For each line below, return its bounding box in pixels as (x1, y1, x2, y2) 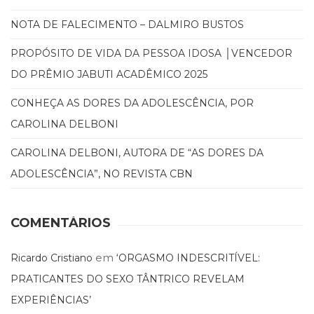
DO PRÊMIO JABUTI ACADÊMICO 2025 (11, 68, 207, 81)
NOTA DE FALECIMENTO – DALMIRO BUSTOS (11, 18, 244, 32)
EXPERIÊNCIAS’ (11, 294, 91, 307)
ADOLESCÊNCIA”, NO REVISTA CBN (11, 168, 193, 181)
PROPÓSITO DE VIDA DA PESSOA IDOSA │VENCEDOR (11, 47, 292, 60)
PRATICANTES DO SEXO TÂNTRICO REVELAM (11, 273, 245, 286)
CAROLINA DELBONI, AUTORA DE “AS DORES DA (11, 146, 264, 160)
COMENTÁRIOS (11, 215, 111, 231)
